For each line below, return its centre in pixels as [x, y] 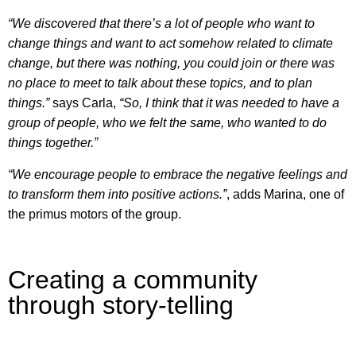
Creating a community [133, 280]
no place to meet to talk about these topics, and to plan [160, 83]
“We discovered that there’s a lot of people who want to [161, 24]
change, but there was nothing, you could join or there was [171, 64]
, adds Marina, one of [285, 194]
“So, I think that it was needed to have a [229, 103]
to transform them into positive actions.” [117, 194]
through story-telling [121, 306]
